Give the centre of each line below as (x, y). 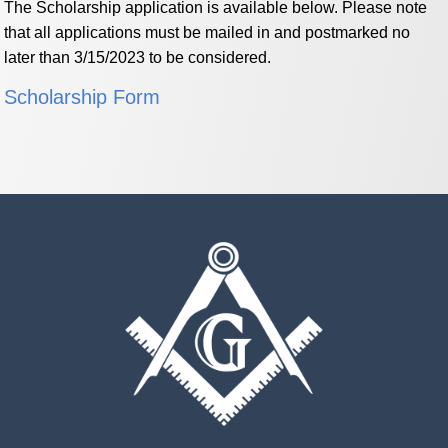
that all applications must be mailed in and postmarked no (207, 32)
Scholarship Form (82, 96)
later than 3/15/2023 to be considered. (138, 57)
